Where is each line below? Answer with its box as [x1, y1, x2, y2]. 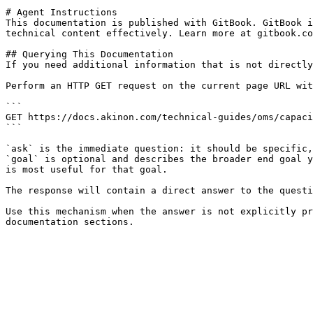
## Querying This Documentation [6, 49, 173, 59]
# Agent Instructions [6, 7, 117, 17]
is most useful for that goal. [6, 164, 168, 175]
